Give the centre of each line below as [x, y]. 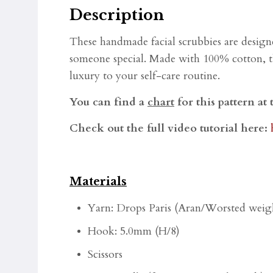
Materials [98, 182]
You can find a [108, 102]
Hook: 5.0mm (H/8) [134, 231]
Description [117, 15]
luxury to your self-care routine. [145, 76]
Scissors [105, 254]
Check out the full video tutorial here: [170, 128]
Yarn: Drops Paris [131, 208]
